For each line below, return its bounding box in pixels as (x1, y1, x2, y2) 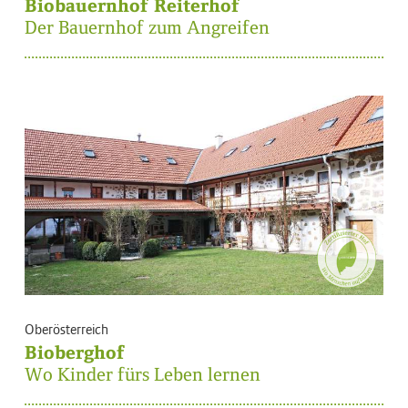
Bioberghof (25, 342, 125, 364)
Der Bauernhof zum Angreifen (25, 16, 270, 39)
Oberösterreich (25, 319, 108, 339)
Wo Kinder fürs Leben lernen (25, 363, 260, 386)
